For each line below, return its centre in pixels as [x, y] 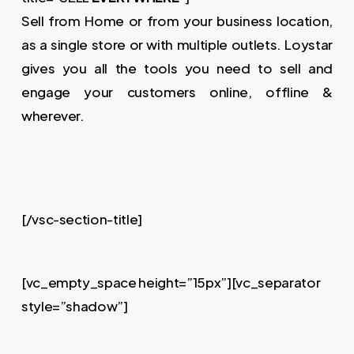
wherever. [53, 115]
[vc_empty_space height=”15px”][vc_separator [171, 282]
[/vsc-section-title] [82, 218]
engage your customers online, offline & [177, 92]
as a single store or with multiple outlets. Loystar [177, 44]
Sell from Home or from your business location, [177, 21]
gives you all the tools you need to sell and [177, 68]
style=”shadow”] [74, 305]
